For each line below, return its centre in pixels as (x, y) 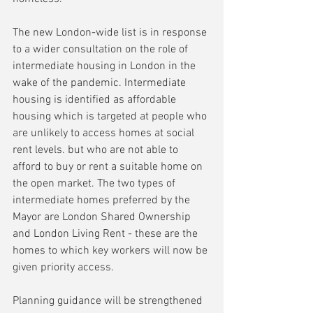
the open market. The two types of (95, 184)
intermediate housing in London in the (105, 67)
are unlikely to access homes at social (105, 134)
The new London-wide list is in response (111, 33)
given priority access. (63, 268)
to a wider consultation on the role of (102, 50)
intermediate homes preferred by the (103, 201)
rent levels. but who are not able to (97, 151)
